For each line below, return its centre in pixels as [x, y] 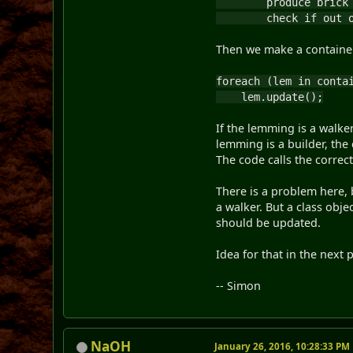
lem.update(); [270, 97]
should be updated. [269, 222]
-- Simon [239, 285]
